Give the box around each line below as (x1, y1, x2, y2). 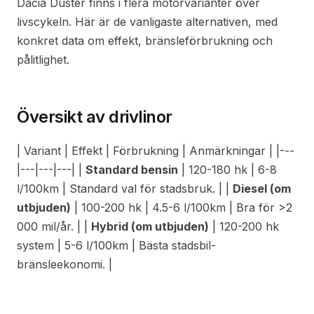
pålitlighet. (17, 53, 69, 67)
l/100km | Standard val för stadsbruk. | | (17, 182, 233, 196)
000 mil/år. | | (17, 219, 91, 233)
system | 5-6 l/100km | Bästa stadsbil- (17, 238, 216, 252)
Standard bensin (86, 163, 178, 177)
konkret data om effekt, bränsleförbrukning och (17, 34, 273, 48)
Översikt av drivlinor (17, 107, 172, 127)
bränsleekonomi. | (17, 257, 112, 271)
